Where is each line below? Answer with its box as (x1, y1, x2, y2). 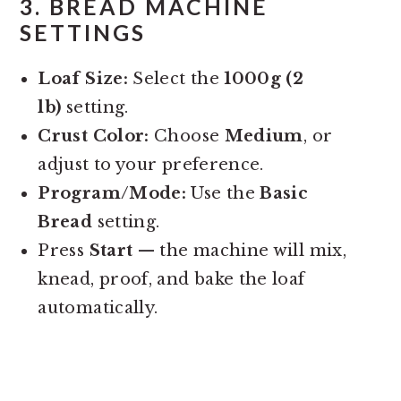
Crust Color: (38, 125, 149, 146)
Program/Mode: (38, 183, 187, 203)
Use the (186, 183, 260, 203)
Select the (128, 68, 225, 89)
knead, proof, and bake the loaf (38, 269, 305, 289)
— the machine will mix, (132, 240, 347, 260)
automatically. (38, 297, 158, 318)
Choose (149, 125, 225, 146)
